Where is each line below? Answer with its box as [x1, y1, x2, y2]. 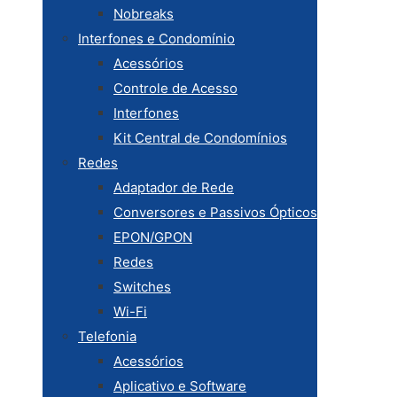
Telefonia [78, 328, 136, 345]
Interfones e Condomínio [78, 30, 235, 47]
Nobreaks [113, 5, 174, 22]
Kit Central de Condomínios [113, 129, 287, 146]
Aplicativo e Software [113, 378, 246, 394]
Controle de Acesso [113, 80, 237, 97]
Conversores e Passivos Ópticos [113, 204, 317, 221]
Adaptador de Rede [113, 179, 234, 196]
